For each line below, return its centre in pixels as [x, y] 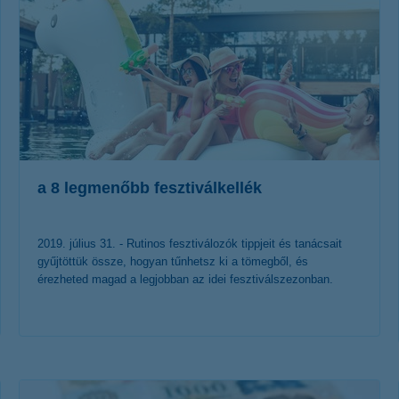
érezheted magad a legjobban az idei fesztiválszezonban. [185, 279]
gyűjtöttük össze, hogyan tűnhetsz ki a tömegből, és [173, 261]
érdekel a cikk [186, 369]
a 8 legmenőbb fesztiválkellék [150, 188]
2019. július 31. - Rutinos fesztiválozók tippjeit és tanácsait [190, 244]
